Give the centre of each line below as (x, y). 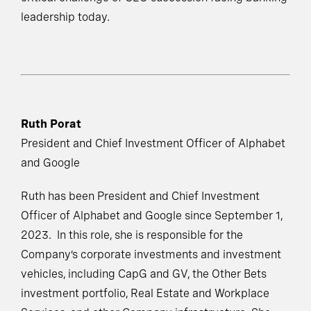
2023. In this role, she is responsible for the (132, 235)
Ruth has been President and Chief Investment (140, 196)
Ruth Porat (51, 124)
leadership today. (65, 17)
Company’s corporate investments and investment (151, 255)
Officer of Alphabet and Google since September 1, (152, 216)
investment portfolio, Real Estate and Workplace (145, 294)
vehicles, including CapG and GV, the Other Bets (144, 274)
